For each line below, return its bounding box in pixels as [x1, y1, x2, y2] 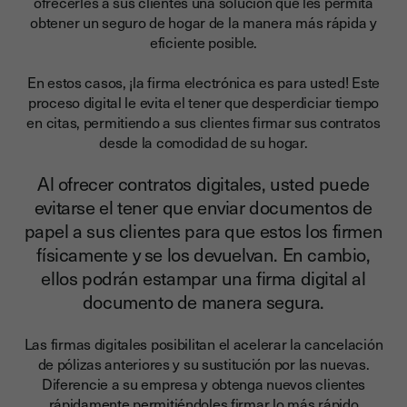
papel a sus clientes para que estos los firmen [24, 217, 383, 244]
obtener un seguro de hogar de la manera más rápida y [30, 11, 377, 33]
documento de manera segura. [82, 288, 325, 315]
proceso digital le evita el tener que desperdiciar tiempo [27, 91, 380, 113]
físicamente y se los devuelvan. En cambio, [36, 241, 371, 268]
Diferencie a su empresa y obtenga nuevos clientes [41, 372, 366, 394]
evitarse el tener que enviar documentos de [34, 194, 373, 221]
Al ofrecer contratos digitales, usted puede [37, 170, 370, 197]
